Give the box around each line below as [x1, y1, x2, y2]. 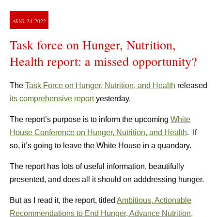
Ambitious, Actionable [117, 196, 191, 204]
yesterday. [94, 94, 131, 103]
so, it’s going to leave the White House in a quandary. [10, 141, 191, 150]
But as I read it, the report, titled [10, 196, 117, 204]
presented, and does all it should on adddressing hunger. [10, 175, 204, 184]
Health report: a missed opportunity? [10, 53, 197, 69]
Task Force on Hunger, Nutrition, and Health [25, 81, 175, 90]
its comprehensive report [10, 94, 94, 103]
